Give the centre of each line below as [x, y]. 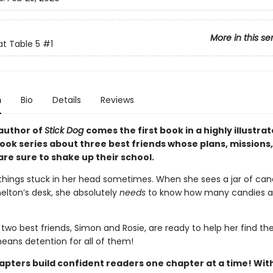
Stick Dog [64, 130]
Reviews [117, 100]
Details [66, 100]
